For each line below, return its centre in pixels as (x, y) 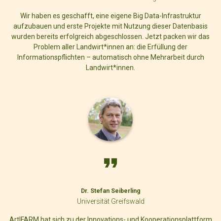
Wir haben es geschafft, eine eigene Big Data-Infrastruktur (110, 16)
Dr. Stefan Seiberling (110, 191)
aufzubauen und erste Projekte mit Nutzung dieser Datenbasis (110, 26)
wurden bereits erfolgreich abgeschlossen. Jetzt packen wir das (110, 37)
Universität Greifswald (110, 201)
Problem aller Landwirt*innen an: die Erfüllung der (110, 47)
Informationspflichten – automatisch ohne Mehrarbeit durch (110, 57)
